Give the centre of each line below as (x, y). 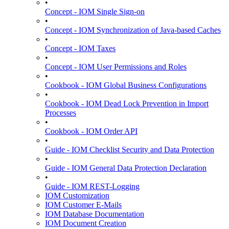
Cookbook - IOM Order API (91, 131)
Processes (61, 113)
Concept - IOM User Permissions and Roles (116, 67)
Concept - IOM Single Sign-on (95, 12)
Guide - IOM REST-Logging (92, 186)
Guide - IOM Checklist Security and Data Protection (130, 150)
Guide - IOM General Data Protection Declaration (126, 168)
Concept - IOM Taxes (80, 48)
